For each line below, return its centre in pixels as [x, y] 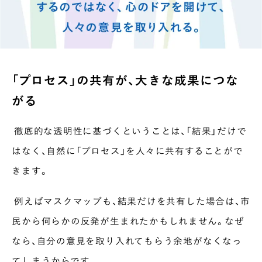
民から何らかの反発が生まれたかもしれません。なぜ [128, 220]
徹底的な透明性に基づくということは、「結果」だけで [129, 130]
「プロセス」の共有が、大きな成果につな [125, 80]
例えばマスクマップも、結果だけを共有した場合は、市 [131, 201]
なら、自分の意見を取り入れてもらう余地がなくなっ [127, 240]
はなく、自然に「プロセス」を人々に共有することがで [127, 150]
